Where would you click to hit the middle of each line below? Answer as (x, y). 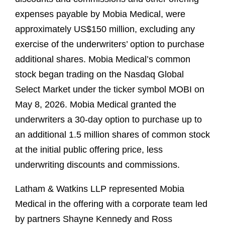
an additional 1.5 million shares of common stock (113, 135)
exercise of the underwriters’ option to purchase (110, 44)
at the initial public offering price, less (89, 150)
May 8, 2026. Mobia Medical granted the (96, 105)
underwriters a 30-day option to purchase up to (108, 120)
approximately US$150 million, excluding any (105, 29)
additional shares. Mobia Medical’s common (103, 60)
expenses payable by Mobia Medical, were (100, 14)
